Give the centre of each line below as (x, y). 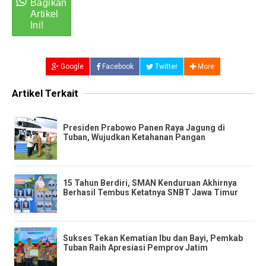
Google (71, 66)
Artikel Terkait (45, 93)
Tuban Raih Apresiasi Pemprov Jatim (135, 247)
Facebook (117, 66)
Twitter (165, 66)
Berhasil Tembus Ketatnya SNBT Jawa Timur (151, 192)
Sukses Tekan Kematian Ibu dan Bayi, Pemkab (153, 238)
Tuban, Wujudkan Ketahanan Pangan (134, 137)
